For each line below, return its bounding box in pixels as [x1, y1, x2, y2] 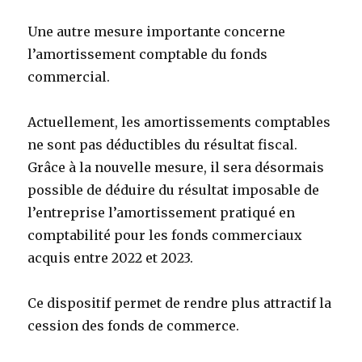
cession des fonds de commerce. [27, 317, 240, 334]
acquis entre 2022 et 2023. [27, 249, 194, 266]
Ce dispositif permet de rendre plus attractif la [27, 294, 332, 311]
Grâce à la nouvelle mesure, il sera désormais [27, 158, 325, 175]
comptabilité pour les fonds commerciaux [27, 226, 303, 243]
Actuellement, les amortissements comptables [27, 113, 331, 130]
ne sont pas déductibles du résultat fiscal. [27, 136, 298, 153]
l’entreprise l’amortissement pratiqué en [27, 204, 296, 221]
